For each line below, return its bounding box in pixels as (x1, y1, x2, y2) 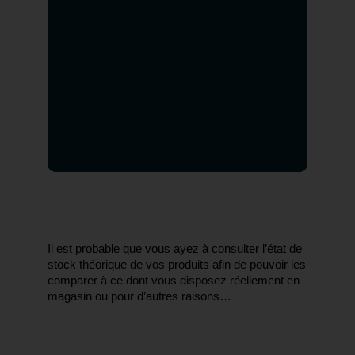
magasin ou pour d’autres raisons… (48, 290, 231, 303)
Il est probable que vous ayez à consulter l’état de (48, 242, 302, 256)
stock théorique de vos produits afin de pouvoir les (48, 258, 306, 272)
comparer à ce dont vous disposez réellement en (48, 274, 300, 288)
